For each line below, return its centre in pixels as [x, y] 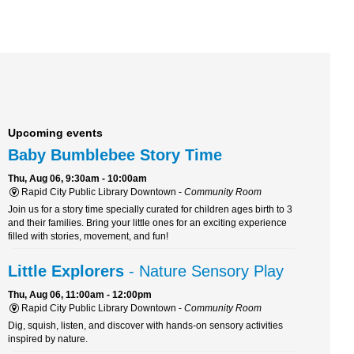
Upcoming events [55, 133]
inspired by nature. [48, 339]
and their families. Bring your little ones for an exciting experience [147, 223]
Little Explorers [66, 271]
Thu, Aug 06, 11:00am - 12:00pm [80, 295]
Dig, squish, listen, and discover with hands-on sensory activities [145, 326]
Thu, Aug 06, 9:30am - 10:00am [77, 179]
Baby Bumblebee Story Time [115, 155]
